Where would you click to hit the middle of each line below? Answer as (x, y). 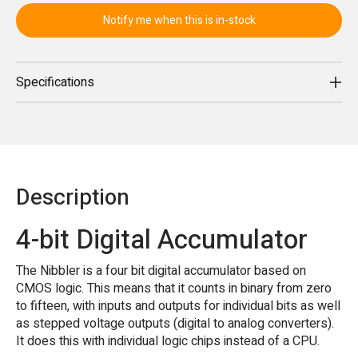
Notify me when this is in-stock (179, 21)
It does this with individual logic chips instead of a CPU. (168, 341)
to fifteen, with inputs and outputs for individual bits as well (178, 306)
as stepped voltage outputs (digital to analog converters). (175, 323)
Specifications (55, 83)
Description (73, 198)
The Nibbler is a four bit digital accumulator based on (161, 270)
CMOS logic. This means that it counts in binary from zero (174, 288)
